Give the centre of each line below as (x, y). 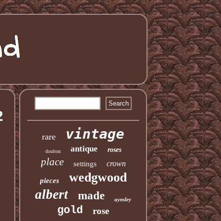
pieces (49, 181)
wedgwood (98, 177)
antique (84, 149)
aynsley (123, 199)
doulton (53, 151)
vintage (95, 134)
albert (52, 194)
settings (85, 164)
